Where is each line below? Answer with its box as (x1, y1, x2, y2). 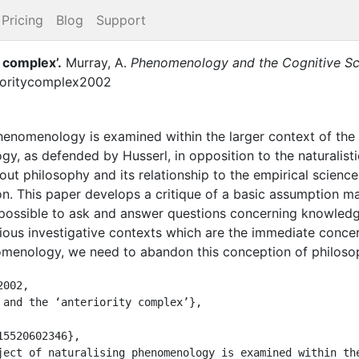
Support (96, 12, 146, 28)
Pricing (2, 12, 43, 28)
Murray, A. (66, 54, 127, 71)
